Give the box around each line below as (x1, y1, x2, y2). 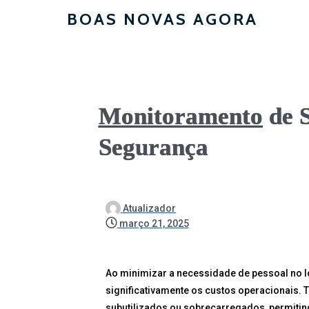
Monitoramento (98, 103, 263, 130)
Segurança (98, 134, 208, 161)
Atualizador (122, 203, 176, 214)
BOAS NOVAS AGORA (67, 9, 258, 29)
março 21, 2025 (119, 218, 189, 229)
